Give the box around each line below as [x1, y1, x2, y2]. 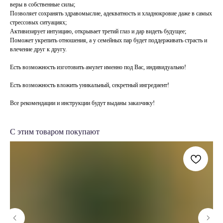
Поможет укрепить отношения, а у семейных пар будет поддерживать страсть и [10, 37, 207, 44]
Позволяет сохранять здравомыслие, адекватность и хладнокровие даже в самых [10, 10, 212, 17]
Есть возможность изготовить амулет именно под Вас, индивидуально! [10, 64, 186, 71]
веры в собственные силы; [10, 1, 75, 8]
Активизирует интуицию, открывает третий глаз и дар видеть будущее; [10, 28, 186, 35]
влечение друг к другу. [10, 46, 67, 53]
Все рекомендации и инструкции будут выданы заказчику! [10, 100, 155, 107]
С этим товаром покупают [10, 127, 100, 136]
